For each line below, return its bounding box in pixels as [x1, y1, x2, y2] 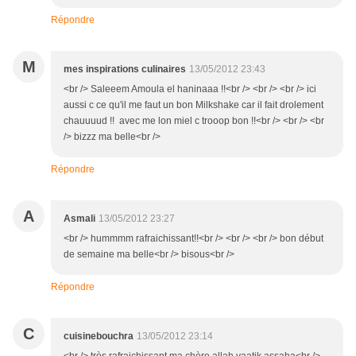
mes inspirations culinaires [64, 64, 186, 75]
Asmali [64, 213, 95, 225]
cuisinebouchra [64, 331, 133, 342]
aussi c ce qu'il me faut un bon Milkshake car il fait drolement [64, 99, 323, 111]
